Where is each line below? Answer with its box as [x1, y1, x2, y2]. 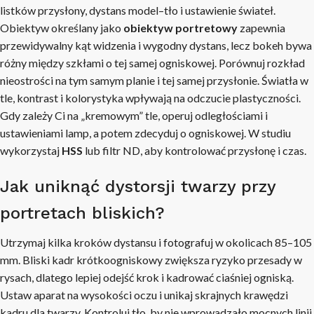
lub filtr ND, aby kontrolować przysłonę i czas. [83, 144, 306, 157]
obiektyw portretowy [123, 21, 238, 34]
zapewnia [238, 21, 285, 34]
